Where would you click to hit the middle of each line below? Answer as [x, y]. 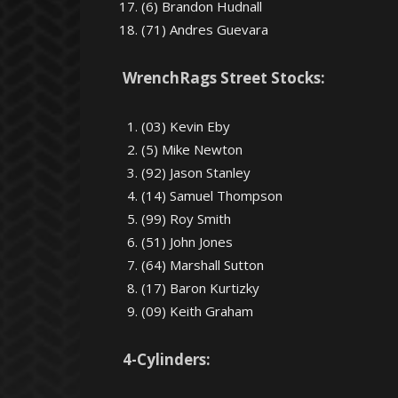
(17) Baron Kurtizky [200, 288]
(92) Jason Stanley [196, 172]
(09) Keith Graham [197, 311]
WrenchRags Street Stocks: [224, 78]
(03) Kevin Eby [186, 126]
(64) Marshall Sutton [203, 265]
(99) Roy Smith [186, 219]
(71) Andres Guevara [205, 29]
